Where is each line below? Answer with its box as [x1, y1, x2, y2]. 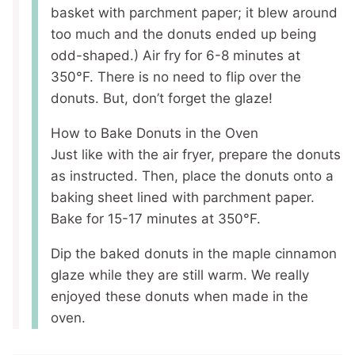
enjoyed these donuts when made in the [51, 288, 308, 304]
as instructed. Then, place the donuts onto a [51, 167, 334, 184]
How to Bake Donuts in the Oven [51, 124, 258, 141]
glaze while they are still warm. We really [51, 266, 309, 283]
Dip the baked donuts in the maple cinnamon [51, 245, 337, 261]
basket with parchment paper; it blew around [51, 4, 338, 21]
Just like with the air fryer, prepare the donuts [51, 146, 341, 162]
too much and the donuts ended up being [51, 25, 316, 42]
